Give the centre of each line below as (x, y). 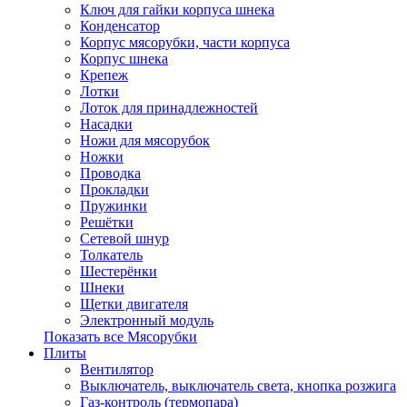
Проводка (110, 173)
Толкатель (111, 255)
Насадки (106, 124)
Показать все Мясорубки (120, 337)
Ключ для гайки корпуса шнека (177, 10)
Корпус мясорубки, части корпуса (185, 42)
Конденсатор (120, 26)
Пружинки (114, 206)
